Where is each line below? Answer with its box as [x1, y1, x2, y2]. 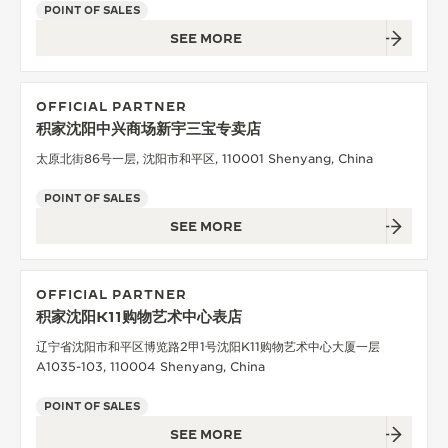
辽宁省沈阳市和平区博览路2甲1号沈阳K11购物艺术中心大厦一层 [36, 338, 380, 354]
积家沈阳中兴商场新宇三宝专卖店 [36, 119, 261, 137]
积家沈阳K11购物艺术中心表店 [36, 307, 242, 325]
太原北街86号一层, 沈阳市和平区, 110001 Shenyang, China [36, 150, 373, 166]
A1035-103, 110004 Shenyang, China [36, 358, 265, 374]
